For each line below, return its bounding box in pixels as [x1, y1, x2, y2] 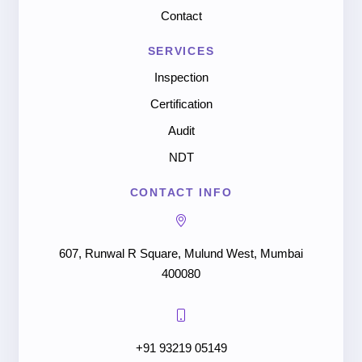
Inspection [154, 70, 208, 84]
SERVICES [147, 44, 215, 57]
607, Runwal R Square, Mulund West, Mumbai [59, 246, 303, 260]
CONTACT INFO [129, 185, 233, 199]
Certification [149, 97, 213, 111]
